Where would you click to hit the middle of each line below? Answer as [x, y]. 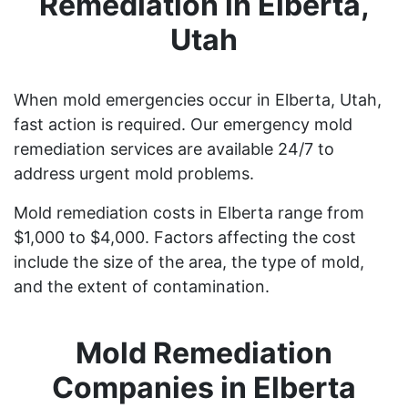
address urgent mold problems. [134, 173]
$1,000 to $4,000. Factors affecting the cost [185, 237]
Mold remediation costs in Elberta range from [189, 212]
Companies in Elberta [204, 387]
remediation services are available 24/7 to [174, 148]
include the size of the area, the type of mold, [189, 261]
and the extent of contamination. [142, 286]
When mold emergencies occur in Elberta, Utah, [198, 99]
